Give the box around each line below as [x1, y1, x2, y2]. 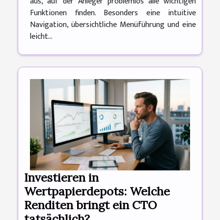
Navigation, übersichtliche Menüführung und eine [30, 18, 196, 32]
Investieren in [24, 170, 99, 185]
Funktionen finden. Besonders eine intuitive [30, 6, 196, 20]
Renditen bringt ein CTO [24, 197, 157, 213]
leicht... [30, 30, 53, 44]
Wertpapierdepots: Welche [24, 184, 170, 199]
